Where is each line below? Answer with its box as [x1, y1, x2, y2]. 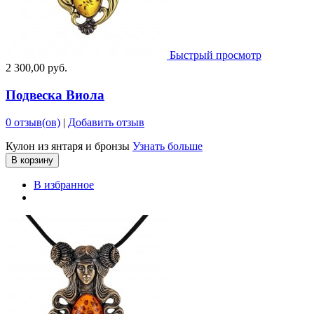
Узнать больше [132, 139, 203, 152]
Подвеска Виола [6, 88, 104, 102]
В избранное [34, 178, 94, 191]
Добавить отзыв [68, 116, 144, 128]
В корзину [11, 154, 53, 165]
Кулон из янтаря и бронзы [6, 139, 132, 152]
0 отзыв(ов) [6, 116, 60, 128]
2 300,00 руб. [6, 62, 67, 74]
